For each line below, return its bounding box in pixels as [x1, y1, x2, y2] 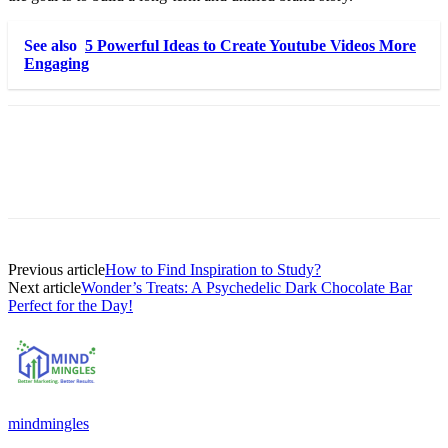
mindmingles [8, 414, 89, 432]
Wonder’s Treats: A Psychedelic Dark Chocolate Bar [81, 278, 412, 296]
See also [24, 36, 77, 54]
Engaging [24, 54, 89, 72]
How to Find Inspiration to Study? [105, 260, 321, 278]
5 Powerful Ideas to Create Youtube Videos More [85, 36, 416, 54]
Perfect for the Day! [8, 296, 133, 314]
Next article [8, 278, 81, 296]
